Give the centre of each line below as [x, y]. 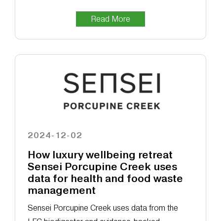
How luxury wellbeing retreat [100, 155]
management [61, 191]
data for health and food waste [105, 179]
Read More [110, 19]
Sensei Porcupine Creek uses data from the [103, 208]
